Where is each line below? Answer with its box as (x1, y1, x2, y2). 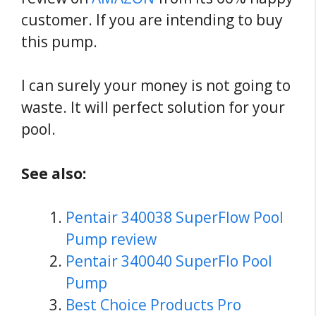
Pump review (66, 229, 160, 250)
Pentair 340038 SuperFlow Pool (66, 207, 284, 228)
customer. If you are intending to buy (21, 9, 283, 30)
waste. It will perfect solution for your (21, 97, 285, 118)
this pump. (21, 31, 97, 51)
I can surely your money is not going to (21, 75, 291, 96)
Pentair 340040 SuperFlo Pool (66, 251, 272, 272)
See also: (21, 163, 86, 183)
